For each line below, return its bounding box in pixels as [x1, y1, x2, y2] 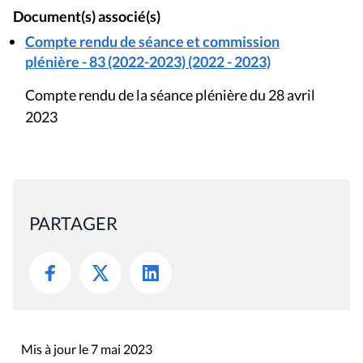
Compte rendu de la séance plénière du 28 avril [25, 85, 315, 104]
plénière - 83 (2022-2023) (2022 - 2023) [25, 52, 271, 70]
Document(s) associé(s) [13, 8, 160, 25]
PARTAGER [29, 211, 117, 234]
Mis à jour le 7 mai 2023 [21, 340, 152, 357]
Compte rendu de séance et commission [25, 32, 280, 50]
